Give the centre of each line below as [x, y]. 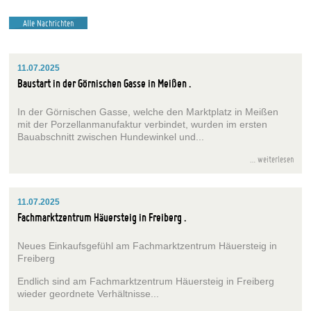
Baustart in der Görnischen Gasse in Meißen [102, 83]
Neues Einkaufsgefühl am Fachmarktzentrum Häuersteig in [148, 246]
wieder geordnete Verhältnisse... [89, 293]
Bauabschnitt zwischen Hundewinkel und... [111, 136]
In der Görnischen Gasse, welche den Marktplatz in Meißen [148, 111]
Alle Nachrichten [49, 23]
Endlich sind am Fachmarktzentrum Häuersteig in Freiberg [146, 281]
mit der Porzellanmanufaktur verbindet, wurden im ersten [143, 124]
